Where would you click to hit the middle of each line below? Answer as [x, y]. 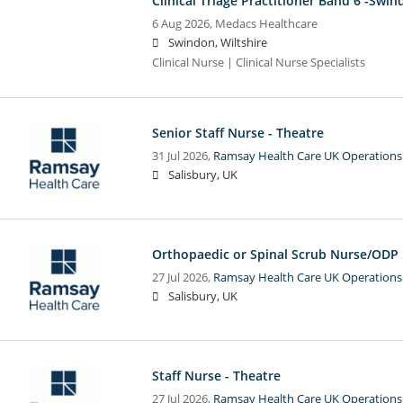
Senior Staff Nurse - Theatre [237, 132]
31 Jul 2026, [182, 156]
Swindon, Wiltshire [217, 42]
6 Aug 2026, [183, 23]
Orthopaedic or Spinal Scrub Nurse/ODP [275, 254]
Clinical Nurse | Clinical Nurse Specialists [258, 62]
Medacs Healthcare [266, 23]
